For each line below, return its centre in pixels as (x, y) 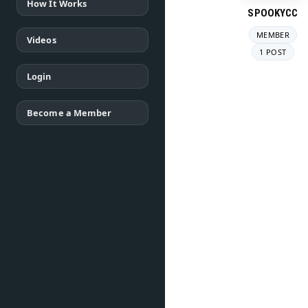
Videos (42, 40)
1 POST (273, 52)
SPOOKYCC (273, 13)
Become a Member (69, 113)
